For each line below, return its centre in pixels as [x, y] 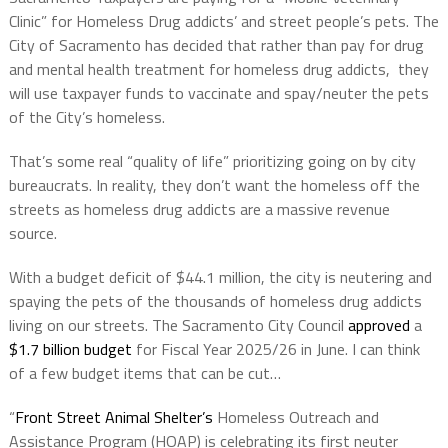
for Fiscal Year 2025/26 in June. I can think [275, 349]
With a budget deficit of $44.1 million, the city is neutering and [220, 277]
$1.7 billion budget [70, 349]
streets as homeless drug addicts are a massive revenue [199, 209]
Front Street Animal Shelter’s [113, 417]
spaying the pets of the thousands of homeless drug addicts [215, 301]
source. [32, 233]
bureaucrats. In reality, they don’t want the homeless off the [214, 185]
